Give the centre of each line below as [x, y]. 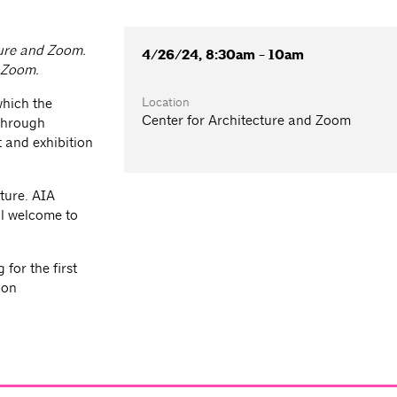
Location [166, 102]
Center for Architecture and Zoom [247, 121]
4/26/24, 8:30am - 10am [223, 55]
